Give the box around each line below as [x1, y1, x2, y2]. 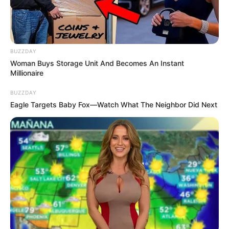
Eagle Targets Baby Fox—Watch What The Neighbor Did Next [10, 100, 217, 109]
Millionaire [10, 68, 43, 77]
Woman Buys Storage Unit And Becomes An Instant [10, 58, 184, 67]
